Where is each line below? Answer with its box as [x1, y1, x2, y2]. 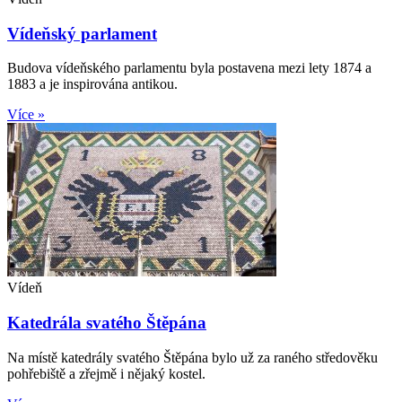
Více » [7, 107, 45, 123]
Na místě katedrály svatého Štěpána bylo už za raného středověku [7, 349, 378, 365]
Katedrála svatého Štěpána [7, 312, 206, 332]
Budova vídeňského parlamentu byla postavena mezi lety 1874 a [7, 60, 371, 76]
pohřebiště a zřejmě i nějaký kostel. [7, 365, 205, 381]
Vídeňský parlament [7, 23, 157, 43]
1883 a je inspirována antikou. [7, 76, 178, 92]
